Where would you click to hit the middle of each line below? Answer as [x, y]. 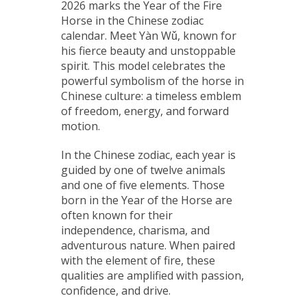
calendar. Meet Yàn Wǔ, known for [149, 35]
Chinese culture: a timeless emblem [151, 96]
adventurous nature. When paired [148, 245]
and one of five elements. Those [143, 185]
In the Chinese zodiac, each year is [148, 155]
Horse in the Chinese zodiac [132, 20]
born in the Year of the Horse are [147, 200]
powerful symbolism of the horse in [152, 81]
